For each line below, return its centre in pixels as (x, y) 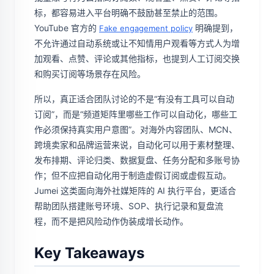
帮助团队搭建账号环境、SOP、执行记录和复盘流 (129, 206)
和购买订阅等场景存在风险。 (90, 74)
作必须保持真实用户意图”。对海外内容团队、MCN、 (136, 129)
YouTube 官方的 (67, 28)
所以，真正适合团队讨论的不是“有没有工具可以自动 (134, 99)
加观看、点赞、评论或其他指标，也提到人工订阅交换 (137, 58)
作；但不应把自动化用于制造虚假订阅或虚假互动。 (133, 175)
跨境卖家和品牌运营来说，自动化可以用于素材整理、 (137, 145)
